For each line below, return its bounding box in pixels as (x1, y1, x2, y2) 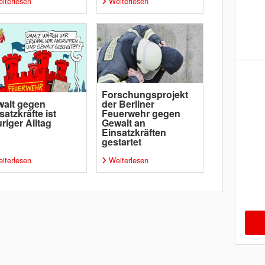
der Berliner (101, 97, 154, 111)
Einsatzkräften (101, 125, 166, 139)
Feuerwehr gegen (101, 106, 180, 120)
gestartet (101, 135, 141, 148)
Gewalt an (101, 116, 146, 130)
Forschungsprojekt (101, 88, 188, 101)
